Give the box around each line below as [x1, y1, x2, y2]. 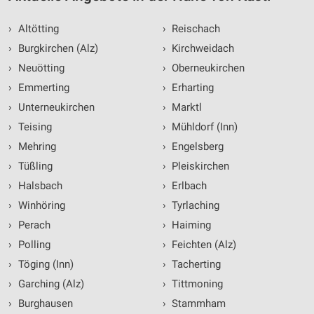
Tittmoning [169, 278, 223, 291]
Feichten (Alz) [169, 238, 236, 252]
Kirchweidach [169, 42, 234, 55]
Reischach [169, 22, 220, 36]
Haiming [169, 219, 211, 232]
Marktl [169, 101, 202, 114]
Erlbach [169, 179, 207, 193]
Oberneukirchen [169, 62, 245, 75]
